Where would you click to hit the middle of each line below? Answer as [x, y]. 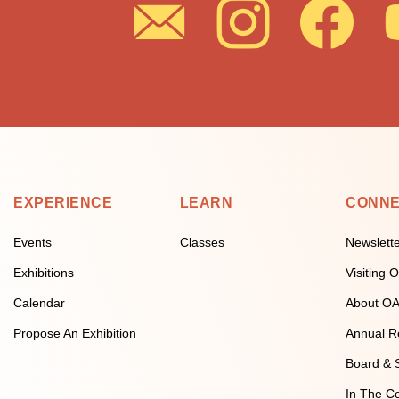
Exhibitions [44, 273]
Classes [202, 242]
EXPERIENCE [63, 203]
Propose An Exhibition [75, 333]
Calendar [39, 303]
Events [33, 242]
